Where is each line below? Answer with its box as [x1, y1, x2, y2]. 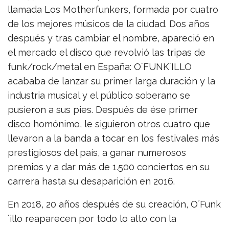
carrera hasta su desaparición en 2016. [8, 176, 175, 187]
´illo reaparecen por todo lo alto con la [8, 213, 176, 224]
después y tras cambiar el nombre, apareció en [8, 33, 214, 43]
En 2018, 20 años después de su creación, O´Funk [8, 199, 221, 210]
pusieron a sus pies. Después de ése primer [8, 104, 198, 115]
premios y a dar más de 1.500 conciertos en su [8, 162, 210, 172]
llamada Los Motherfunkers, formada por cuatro [8, 4, 218, 15]
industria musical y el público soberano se [8, 90, 190, 101]
